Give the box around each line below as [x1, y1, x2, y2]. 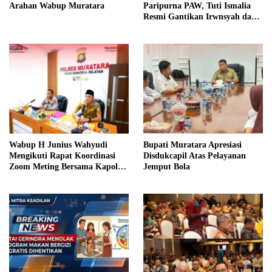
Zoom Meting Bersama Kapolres [9, 161, 128, 171]
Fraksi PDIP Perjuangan [143, 23, 234, 33]
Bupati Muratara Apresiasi [143, 140, 242, 149]
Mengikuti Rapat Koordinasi [9, 151, 115, 160]
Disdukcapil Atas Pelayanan [143, 151, 246, 160]
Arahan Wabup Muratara [9, 1, 104, 11]
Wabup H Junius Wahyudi [9, 140, 107, 149]
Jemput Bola [143, 161, 190, 171]
